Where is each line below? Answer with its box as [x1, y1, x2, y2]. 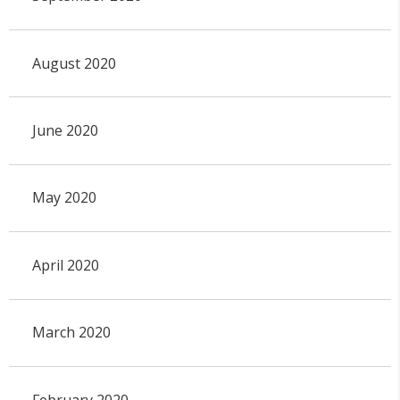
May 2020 [31, 187, 96, 208]
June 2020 [31, 121, 98, 141]
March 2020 [31, 322, 111, 343]
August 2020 [31, 53, 116, 73]
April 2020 [31, 254, 99, 275]
